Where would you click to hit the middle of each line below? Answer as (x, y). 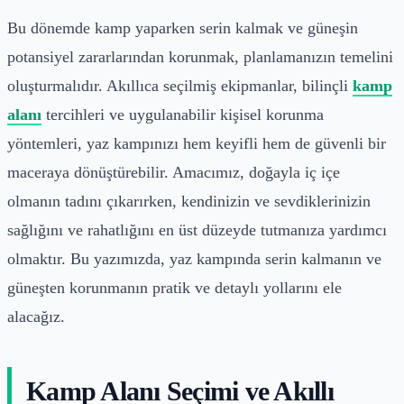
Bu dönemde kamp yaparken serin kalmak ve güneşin (183, 28)
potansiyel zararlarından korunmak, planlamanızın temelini (200, 56)
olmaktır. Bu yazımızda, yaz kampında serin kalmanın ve (194, 258)
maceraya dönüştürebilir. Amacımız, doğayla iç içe (174, 172)
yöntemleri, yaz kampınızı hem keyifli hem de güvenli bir (197, 143)
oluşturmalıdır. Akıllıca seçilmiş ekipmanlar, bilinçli (180, 85)
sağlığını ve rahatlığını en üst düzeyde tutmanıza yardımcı (197, 230)
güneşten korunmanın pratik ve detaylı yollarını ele (174, 287)
